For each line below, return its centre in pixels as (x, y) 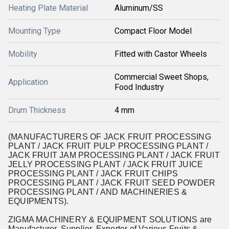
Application (28, 82)
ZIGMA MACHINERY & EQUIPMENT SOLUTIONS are (110, 220)
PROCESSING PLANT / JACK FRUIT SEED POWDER (112, 183)
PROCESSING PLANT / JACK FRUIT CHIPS (93, 174)
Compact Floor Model (153, 31)
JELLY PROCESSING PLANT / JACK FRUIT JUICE (106, 164)
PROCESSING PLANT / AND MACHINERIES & (98, 192)
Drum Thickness (37, 110)
